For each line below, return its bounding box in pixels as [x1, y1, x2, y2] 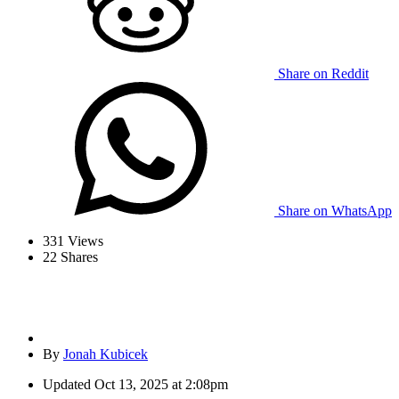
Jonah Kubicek [63, 346, 148, 362]
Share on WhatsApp [278, 203, 392, 219]
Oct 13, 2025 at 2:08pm [94, 377, 228, 393]
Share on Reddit [278, 66, 369, 82]
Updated [43, 377, 91, 393]
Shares [57, 249, 98, 265]
